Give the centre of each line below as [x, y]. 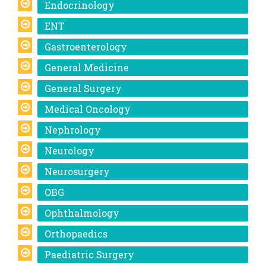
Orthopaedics [76, 234]
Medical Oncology [88, 109]
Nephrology [73, 130]
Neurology [69, 151]
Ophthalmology [82, 213]
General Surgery [83, 88]
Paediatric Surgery [89, 254]
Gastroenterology [86, 47]
